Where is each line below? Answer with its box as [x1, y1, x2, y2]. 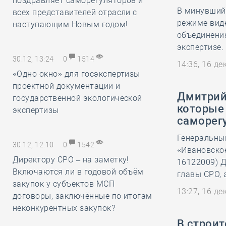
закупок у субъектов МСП [13, 179, 115, 189]
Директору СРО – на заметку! [13, 155, 129, 164]
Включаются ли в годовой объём [13, 167, 144, 177]
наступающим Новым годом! [13, 20, 128, 29]
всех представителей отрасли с [13, 8, 137, 17]
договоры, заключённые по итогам [13, 191, 152, 201]
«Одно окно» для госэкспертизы [13, 69, 140, 79]
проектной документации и [13, 81, 121, 91]
